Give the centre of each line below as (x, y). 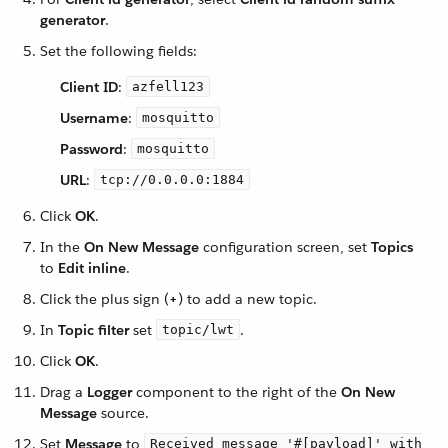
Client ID (89, 87)
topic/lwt (198, 330)
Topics (392, 247)
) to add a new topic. (247, 299)
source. (123, 413)
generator (72, 20)
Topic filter (93, 330)
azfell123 (168, 87)
